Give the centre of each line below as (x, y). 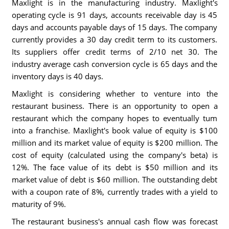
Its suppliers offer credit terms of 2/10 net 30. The (114, 52)
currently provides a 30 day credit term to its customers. (114, 39)
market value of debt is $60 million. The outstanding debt (114, 179)
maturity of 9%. (39, 204)
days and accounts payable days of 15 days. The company (114, 27)
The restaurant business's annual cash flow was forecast (114, 221)
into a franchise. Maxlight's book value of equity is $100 (114, 130)
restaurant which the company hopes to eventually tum (114, 118)
